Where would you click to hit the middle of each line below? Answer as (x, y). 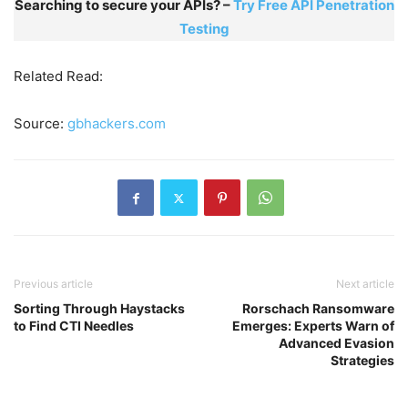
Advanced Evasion (337, 343)
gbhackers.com (117, 124)
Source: (41, 124)
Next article (365, 284)
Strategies (362, 361)
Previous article (53, 284)
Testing (204, 29)
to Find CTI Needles (74, 326)
